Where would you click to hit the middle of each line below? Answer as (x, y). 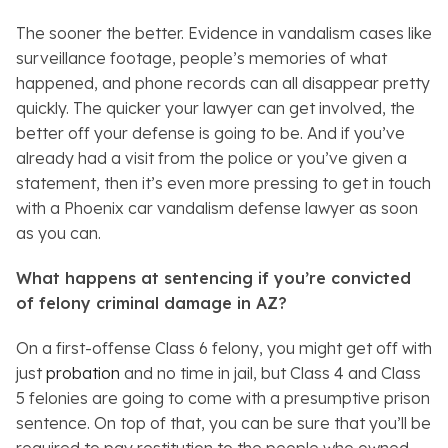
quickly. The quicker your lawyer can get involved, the (215, 108)
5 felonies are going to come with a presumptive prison (223, 398)
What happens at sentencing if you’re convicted (213, 278)
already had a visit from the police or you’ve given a (211, 158)
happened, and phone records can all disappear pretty (223, 83)
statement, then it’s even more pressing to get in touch (223, 183)
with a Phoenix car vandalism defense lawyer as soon (217, 208)
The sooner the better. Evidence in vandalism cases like (224, 33)
